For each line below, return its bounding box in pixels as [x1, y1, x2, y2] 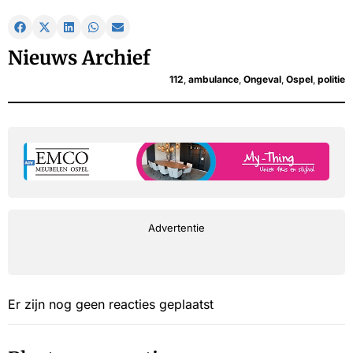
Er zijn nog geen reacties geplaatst [8, 296, 214, 313]
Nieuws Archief [8, 46, 150, 71]
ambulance [188, 73, 239, 86]
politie [318, 73, 345, 86]
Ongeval [243, 73, 281, 86]
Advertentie [148, 221, 205, 235]
